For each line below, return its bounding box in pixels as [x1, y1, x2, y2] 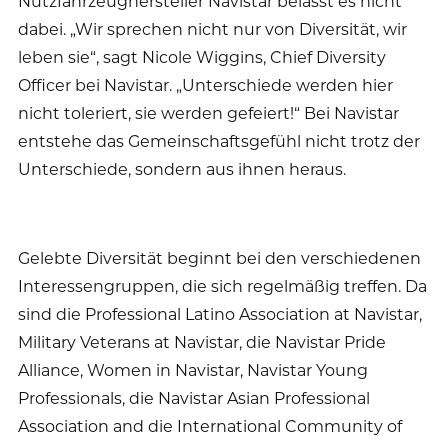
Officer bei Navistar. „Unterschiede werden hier [18, 73, 393, 95]
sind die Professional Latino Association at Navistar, [18, 302, 422, 324]
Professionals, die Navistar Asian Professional [18, 386, 370, 408]
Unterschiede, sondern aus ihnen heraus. [18, 157, 346, 179]
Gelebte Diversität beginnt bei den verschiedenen [18, 246, 421, 268]
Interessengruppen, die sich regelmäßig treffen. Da [18, 274, 427, 296]
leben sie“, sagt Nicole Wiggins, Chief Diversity [18, 45, 386, 67]
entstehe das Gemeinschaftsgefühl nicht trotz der [18, 129, 420, 151]
